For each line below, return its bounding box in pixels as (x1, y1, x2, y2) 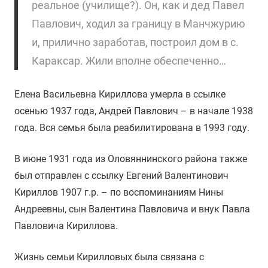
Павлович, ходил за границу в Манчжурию (31, 17, 245, 30)
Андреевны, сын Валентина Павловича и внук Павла (14, 203, 250, 215)
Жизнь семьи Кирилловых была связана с (14, 251, 204, 263)
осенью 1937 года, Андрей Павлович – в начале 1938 (14, 105, 253, 117)
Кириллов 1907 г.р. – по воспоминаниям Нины (14, 187, 223, 198)
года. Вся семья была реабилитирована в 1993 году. (14, 122, 249, 133)
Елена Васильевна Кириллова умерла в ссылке (14, 89, 226, 100)
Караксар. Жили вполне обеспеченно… (31, 54, 226, 67)
